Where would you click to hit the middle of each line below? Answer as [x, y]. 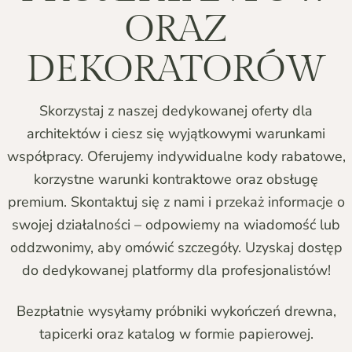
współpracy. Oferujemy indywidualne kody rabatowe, [176, 156]
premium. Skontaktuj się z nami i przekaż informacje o [176, 202]
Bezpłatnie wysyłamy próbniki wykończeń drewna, [176, 311]
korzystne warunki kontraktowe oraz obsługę [176, 179]
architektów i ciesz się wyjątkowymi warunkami [176, 134]
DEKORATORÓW [176, 70]
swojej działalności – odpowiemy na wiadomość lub [176, 225]
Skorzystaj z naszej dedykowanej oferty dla [176, 111]
